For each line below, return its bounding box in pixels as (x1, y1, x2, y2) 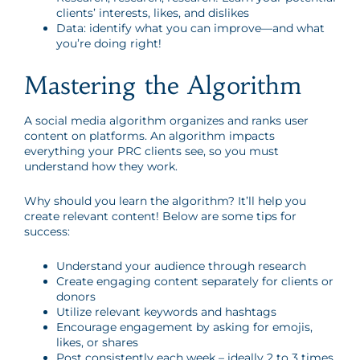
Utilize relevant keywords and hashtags (56, 305, 276, 319)
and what (272, 21, 325, 35)
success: (24, 224, 70, 239)
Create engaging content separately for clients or (56, 274, 333, 288)
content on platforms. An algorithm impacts (24, 129, 275, 143)
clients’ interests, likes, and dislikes (56, 6, 249, 20)
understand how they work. (24, 159, 181, 174)
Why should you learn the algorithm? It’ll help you (24, 194, 306, 208)
